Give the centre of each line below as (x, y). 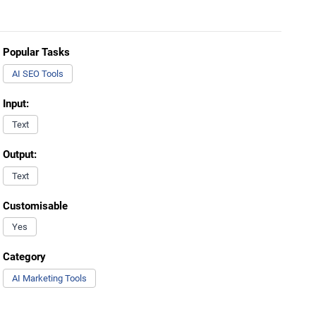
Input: (16, 103)
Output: (19, 154)
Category (24, 257)
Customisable (35, 206)
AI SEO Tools (37, 73)
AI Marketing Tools (49, 278)
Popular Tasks (36, 52)
